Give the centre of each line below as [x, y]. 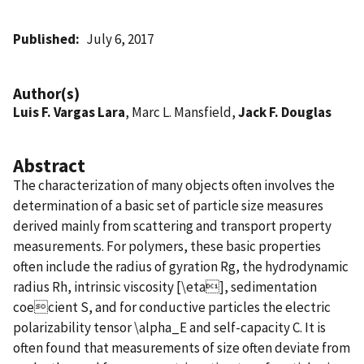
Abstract [49, 165]
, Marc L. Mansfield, [182, 112]
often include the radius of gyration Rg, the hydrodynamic [181, 266]
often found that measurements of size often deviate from [182, 347]
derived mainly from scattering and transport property [172, 225]
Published [44, 39]
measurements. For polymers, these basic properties [167, 246]
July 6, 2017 [120, 39]
